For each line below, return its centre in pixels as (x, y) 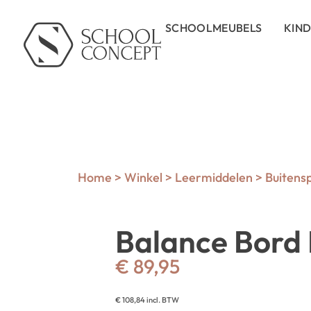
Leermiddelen (214, 177)
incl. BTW (162, 300)
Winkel (143, 177)
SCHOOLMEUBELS (214, 28)
